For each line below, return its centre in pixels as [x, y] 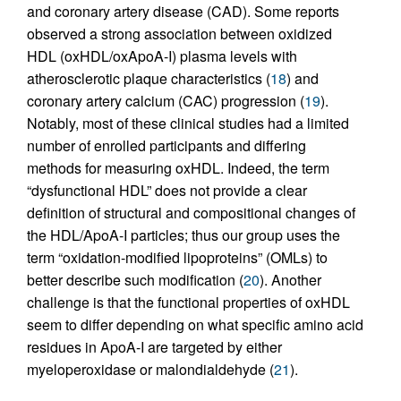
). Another [290, 279]
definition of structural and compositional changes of [191, 212]
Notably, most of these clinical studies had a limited [188, 123]
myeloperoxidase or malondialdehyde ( [150, 369]
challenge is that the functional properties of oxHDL [188, 302]
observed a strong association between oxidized [179, 33]
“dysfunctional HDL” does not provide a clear [167, 190]
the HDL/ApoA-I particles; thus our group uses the [183, 235]
